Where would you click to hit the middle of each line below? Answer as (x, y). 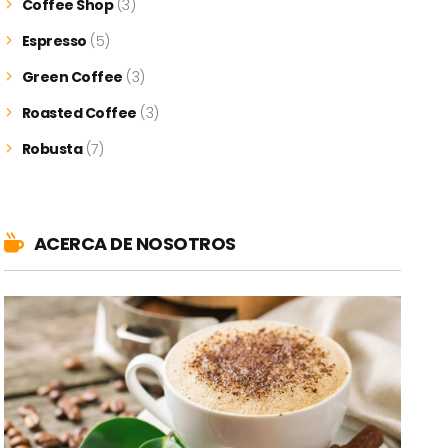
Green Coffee (72, 77)
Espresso (54, 41)
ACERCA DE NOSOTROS (134, 244)
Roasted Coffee (79, 113)
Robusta (52, 149)
